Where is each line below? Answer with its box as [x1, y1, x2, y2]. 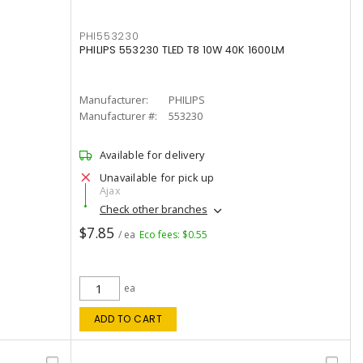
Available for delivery [99, 147, 205, 162]
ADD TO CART [93, 312, 163, 326]
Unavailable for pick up [99, 170, 215, 185]
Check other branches [99, 202, 207, 217]
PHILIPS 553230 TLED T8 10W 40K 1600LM [79, 43, 285, 57]
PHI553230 [79, 29, 139, 43]
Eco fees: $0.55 [139, 228, 207, 241]
